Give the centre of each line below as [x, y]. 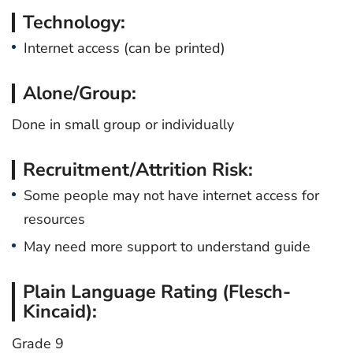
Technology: [74, 22]
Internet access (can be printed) [124, 48]
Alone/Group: [80, 93]
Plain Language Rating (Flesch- [157, 292]
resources [54, 219]
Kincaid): [60, 312]
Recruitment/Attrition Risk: [138, 170]
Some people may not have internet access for [171, 196]
